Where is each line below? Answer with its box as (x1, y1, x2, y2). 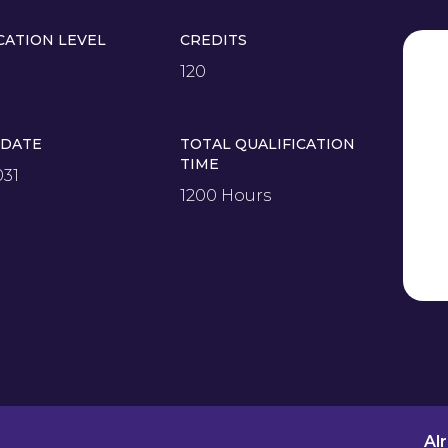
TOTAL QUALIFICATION (180, 134, 356, 153)
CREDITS (180, 30, 248, 49)
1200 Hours (180, 185, 272, 205)
